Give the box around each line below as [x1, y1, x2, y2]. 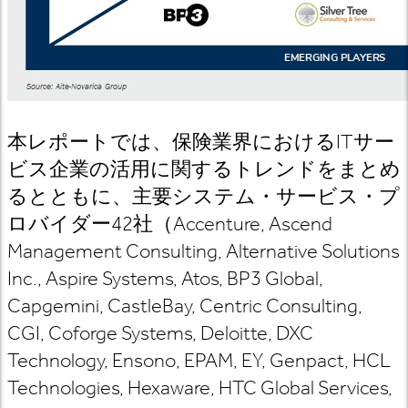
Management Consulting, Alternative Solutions [7, 239, 400, 263]
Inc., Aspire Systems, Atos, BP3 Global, [7, 266, 323, 291]
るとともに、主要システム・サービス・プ [7, 184, 400, 209]
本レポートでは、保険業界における [7, 129, 336, 154]
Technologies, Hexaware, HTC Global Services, [7, 375, 393, 400]
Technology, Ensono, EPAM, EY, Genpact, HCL [7, 348, 391, 372]
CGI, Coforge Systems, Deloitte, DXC [7, 321, 313, 345]
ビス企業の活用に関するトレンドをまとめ [7, 157, 401, 181]
